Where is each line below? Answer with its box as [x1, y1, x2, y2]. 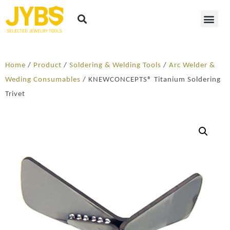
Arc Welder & [169, 61, 215, 69]
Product [33, 61, 62, 69]
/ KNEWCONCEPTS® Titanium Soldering [81, 75, 221, 84]
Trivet [5, 90, 25, 98]
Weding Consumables [5, 75, 81, 84]
